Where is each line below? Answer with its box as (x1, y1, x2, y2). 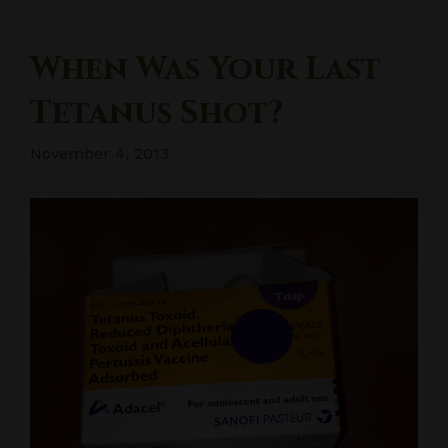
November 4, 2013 (30, 144, 169, 164)
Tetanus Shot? (30, 92, 283, 136)
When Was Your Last (30, 48, 381, 92)
